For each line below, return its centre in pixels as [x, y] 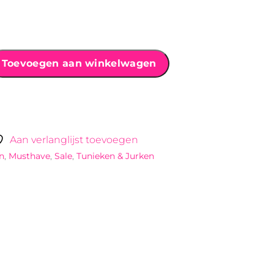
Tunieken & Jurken [116, 156]
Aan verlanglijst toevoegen [74, 139]
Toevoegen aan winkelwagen [79, 64]
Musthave [30, 156]
